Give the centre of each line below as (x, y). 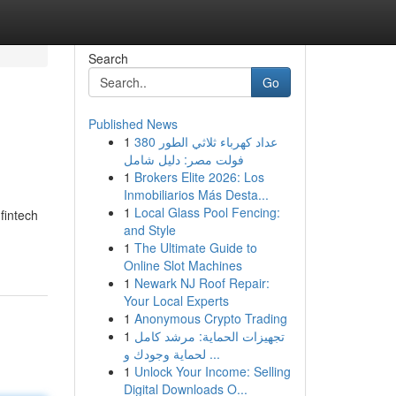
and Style (149, 230)
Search (108, 58)
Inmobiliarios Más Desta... (196, 194)
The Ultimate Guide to (195, 247)
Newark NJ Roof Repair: (202, 283)
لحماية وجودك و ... (213, 354)
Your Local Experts (176, 301)
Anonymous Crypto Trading (210, 318)
